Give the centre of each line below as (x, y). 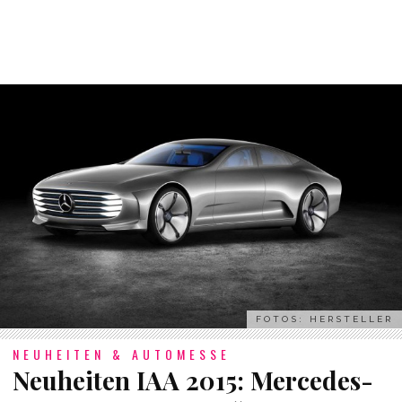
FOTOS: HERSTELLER (324, 319)
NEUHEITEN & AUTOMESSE (122, 354)
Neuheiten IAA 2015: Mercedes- (193, 380)
